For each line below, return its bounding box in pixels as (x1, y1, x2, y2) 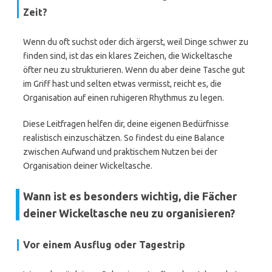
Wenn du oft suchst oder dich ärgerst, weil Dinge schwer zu (23, 37, 248, 47)
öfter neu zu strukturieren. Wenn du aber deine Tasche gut (23, 65, 245, 75)
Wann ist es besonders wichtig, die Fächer (23, 190, 237, 202)
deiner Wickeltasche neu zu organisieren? (23, 207, 235, 219)
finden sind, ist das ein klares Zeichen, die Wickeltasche (23, 51, 233, 61)
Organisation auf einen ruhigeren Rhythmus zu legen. (23, 93, 224, 103)
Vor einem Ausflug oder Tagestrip (23, 239, 185, 250)
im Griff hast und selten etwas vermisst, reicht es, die (23, 79, 222, 89)
